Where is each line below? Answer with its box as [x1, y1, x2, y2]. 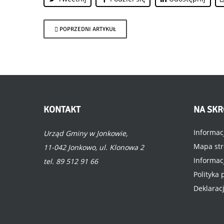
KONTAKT [43, 104, 80, 115]
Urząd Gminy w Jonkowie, [43, 128, 127, 138]
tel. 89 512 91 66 [43, 156, 98, 166]
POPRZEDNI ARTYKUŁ [59, 25, 116, 32]
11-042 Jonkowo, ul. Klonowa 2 [43, 142, 144, 152]
